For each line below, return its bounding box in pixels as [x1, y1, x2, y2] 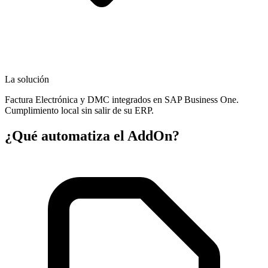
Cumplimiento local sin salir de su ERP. [5, 105, 154, 115]
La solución [5, 74, 49, 84]
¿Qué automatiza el [5, 127, 127, 144]
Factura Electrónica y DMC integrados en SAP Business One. [5, 94, 239, 105]
